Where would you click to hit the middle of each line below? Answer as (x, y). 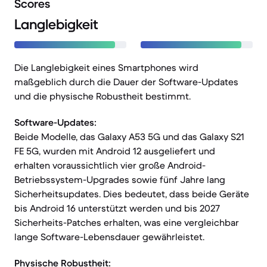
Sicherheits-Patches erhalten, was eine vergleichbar (127, 222)
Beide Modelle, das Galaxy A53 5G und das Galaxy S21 (129, 136)
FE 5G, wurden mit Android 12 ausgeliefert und (115, 151)
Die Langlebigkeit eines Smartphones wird (106, 67)
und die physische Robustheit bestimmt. (103, 96)
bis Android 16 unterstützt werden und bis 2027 (117, 208)
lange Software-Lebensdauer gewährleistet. (109, 237)
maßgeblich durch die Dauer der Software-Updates (126, 82)
